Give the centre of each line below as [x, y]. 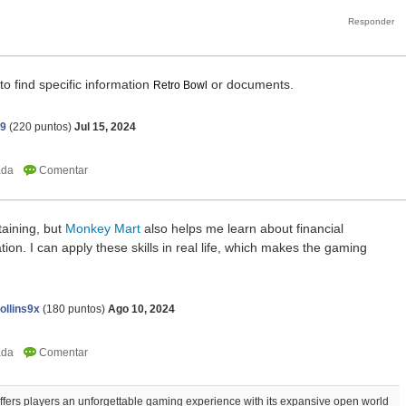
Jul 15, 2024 [105, 127]
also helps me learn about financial [242, 229]
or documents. [251, 85]
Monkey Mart [103, 229]
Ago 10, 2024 [141, 309]
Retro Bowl [180, 86]
